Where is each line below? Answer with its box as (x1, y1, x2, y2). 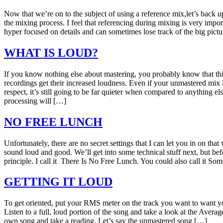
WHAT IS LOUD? (4, 46, 98, 59)
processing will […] (4, 96, 66, 105)
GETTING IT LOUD (4, 175, 112, 189)
